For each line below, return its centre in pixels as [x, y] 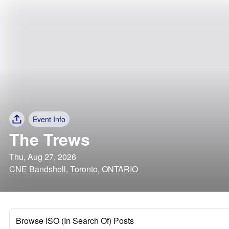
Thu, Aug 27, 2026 [43, 157]
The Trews [50, 139]
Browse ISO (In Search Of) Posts [75, 221]
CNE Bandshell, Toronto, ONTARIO [74, 169]
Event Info [49, 119]
